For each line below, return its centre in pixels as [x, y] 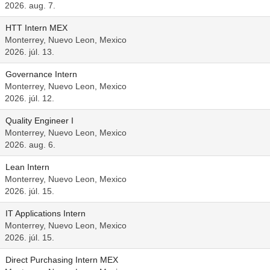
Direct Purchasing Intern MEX [62, 260]
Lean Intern [27, 167]
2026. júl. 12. [30, 98]
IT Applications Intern [46, 213]
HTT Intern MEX [36, 28]
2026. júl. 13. [30, 52]
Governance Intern [41, 74]
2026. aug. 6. [30, 145]
